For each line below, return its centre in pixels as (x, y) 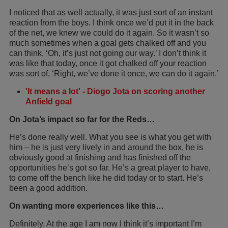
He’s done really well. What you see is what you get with (110, 137)
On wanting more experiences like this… (87, 206)
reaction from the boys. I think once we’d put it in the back (111, 22)
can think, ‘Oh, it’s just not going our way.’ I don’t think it (108, 53)
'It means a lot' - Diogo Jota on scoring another (115, 91)
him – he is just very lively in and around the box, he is (106, 147)
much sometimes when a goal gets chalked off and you (108, 43)
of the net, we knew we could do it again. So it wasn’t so (109, 33)
